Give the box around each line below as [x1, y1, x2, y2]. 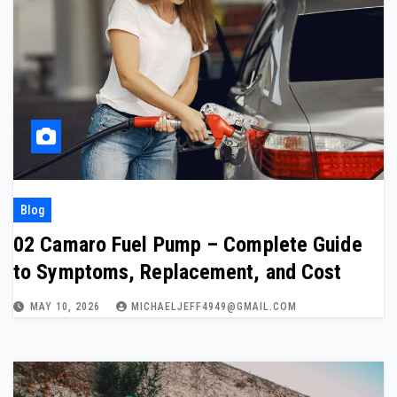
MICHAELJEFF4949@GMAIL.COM [131, 300, 297, 313]
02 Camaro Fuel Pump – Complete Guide [13, 232, 362, 257]
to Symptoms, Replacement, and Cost [13, 260, 342, 284]
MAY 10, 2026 [30, 300, 104, 313]
